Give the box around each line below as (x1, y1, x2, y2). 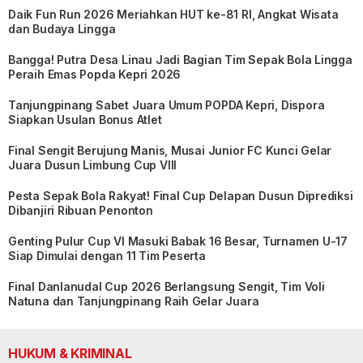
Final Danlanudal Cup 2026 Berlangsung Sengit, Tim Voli (8, 279, 325, 293)
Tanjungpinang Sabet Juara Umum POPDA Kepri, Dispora (8, 97, 325, 112)
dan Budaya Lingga (8, 21, 116, 36)
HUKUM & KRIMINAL (8, 344, 132, 361)
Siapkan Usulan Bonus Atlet (8, 112, 162, 126)
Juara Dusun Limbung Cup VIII (8, 157, 177, 172)
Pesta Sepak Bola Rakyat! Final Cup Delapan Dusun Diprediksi (8, 188, 353, 203)
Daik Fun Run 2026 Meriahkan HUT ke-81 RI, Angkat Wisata (8, 6, 339, 21)
